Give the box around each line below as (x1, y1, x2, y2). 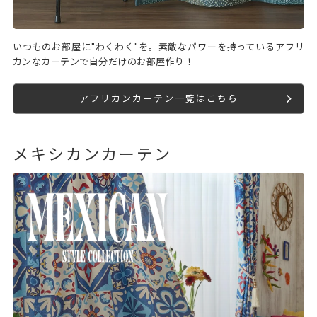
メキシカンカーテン (12, 144, 172, 163)
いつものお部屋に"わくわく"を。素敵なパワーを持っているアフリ (12, 40, 305, 52)
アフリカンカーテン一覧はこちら (79, 92, 238, 104)
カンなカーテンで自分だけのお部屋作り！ (12, 55, 195, 67)
